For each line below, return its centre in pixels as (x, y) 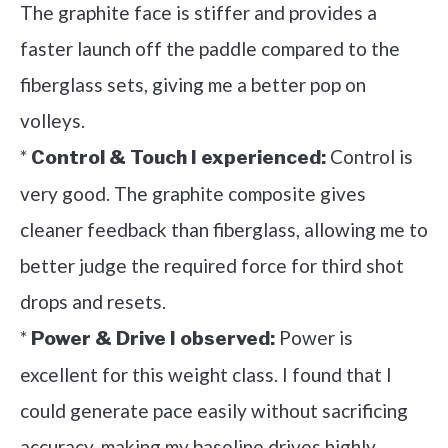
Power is (314, 337)
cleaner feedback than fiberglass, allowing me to (224, 229)
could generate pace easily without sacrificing (214, 410)
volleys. (52, 120)
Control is (369, 156)
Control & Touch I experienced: (178, 157)
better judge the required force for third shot (212, 265)
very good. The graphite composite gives (193, 193)
